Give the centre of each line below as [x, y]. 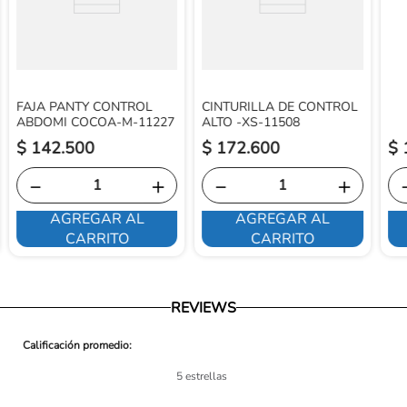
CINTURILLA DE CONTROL [280, 107]
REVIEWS [203, 308]
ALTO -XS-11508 [251, 123]
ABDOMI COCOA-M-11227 [95, 123]
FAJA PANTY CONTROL [84, 107]
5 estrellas [202, 376]
